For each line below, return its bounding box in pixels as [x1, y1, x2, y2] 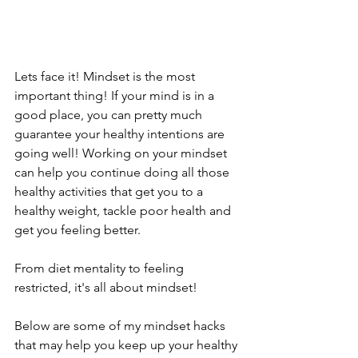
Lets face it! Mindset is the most [14, 69, 198, 85]
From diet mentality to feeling [14, 261, 187, 276]
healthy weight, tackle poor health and [14, 203, 234, 219]
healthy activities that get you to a [14, 184, 206, 200]
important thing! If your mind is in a [14, 88, 217, 104]
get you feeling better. [14, 222, 144, 238]
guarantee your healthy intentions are [14, 126, 228, 142]
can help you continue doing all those [14, 165, 233, 181]
